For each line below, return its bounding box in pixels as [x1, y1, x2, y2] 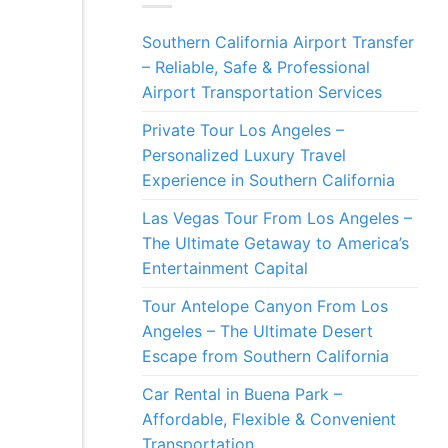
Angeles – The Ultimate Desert [142, 321, 373, 342]
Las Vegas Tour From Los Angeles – [142, 208, 412, 229]
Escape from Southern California [142, 346, 389, 367]
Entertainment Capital [142, 258, 308, 279]
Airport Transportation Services [142, 82, 382, 103]
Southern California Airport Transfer [142, 32, 414, 53]
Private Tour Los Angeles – [142, 120, 344, 141]
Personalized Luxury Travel [142, 145, 346, 166]
